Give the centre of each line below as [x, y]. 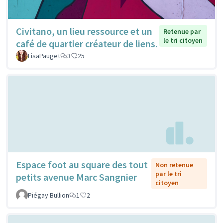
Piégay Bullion [49, 195]
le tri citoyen [183, 41]
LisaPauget [44, 56]
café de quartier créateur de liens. [87, 44]
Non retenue [174, 165]
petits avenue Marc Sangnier [76, 177]
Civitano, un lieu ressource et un [84, 31]
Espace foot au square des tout [82, 164]
